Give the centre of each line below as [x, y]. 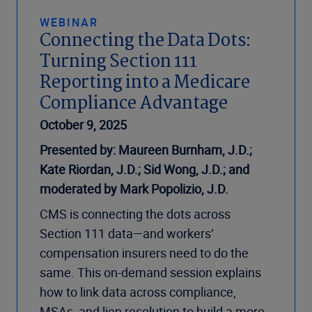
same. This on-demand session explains [150, 273]
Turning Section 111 [118, 63]
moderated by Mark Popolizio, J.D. [134, 189]
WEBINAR [69, 23]
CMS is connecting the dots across [135, 214]
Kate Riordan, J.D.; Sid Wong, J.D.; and [145, 170]
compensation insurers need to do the [144, 253]
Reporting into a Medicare [145, 84]
